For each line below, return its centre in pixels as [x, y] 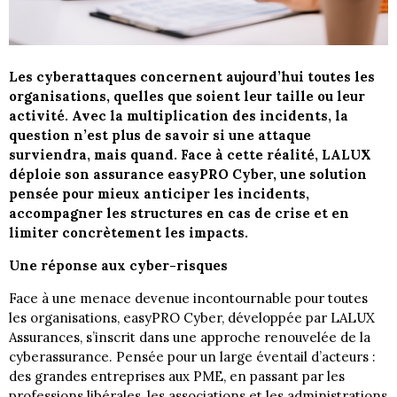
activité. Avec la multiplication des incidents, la [179, 116]
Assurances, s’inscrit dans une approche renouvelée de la [190, 338]
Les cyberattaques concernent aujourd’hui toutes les [192, 77]
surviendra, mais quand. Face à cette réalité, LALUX [190, 155]
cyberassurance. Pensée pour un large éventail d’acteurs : [192, 357]
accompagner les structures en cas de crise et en [179, 214]
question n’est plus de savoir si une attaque [160, 136]
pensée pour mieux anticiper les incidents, [159, 194]
